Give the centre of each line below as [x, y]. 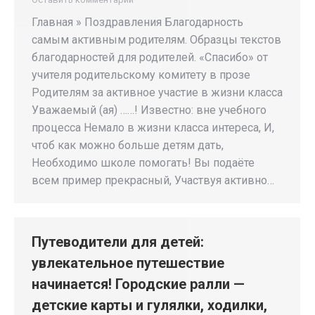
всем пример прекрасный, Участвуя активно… [153, 180]
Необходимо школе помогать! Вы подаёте [143, 163]
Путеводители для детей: [118, 242]
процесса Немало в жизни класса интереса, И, [153, 128]
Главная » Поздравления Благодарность [137, 22]
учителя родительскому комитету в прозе [141, 75]
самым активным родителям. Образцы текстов [156, 40]
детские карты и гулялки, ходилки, [149, 305]
